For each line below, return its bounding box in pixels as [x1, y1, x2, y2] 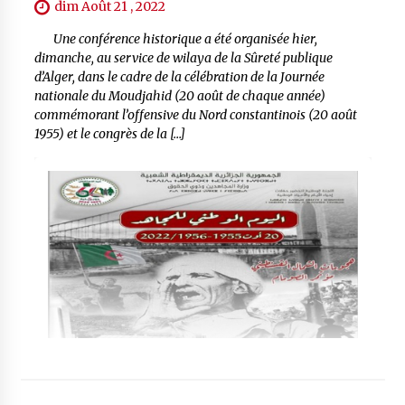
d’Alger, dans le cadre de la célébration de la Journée [33, 69, 325, 86]
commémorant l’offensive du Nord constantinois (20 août [33, 107, 357, 124]
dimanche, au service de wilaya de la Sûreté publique [33, 50, 333, 67]
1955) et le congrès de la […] [33, 126, 185, 143]
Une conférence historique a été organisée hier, [33, 31, 317, 48]
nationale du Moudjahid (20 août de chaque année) [33, 88, 325, 105]
